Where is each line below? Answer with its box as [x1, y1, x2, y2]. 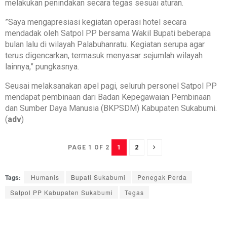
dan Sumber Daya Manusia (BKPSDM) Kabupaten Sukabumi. [5, 103, 217, 113]
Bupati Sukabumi [71, 173, 126, 182]
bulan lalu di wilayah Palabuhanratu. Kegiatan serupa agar [5, 40, 205, 50]
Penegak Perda [137, 173, 187, 182]
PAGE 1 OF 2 [67, 144, 109, 152]
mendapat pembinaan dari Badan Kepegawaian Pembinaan [5, 92, 211, 102]
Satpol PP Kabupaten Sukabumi [10, 188, 113, 197]
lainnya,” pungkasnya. [5, 62, 79, 72]
